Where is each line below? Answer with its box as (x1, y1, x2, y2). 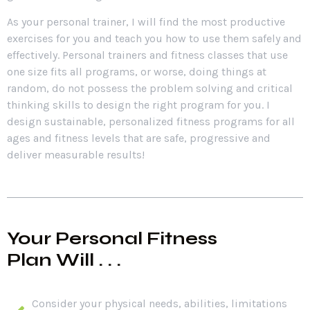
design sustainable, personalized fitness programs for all (7, 114, 295, 128)
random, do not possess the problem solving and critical (7, 81, 293, 95)
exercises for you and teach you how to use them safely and (7, 31, 302, 45)
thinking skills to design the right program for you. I (7, 98, 270, 111)
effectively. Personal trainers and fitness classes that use (7, 48, 288, 62)
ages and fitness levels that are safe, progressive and (7, 131, 271, 145)
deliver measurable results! (7, 147, 145, 161)
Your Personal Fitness (7, 228, 217, 250)
